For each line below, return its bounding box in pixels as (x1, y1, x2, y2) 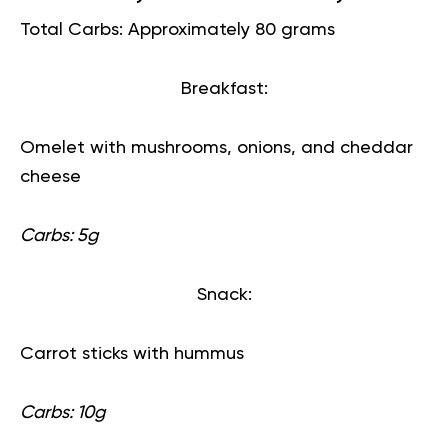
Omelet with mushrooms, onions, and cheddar (20, 139, 413, 157)
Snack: (196, 286, 252, 304)
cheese (20, 168, 81, 186)
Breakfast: (180, 80, 268, 98)
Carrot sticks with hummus (20, 345, 244, 363)
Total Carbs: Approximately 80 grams (20, 21, 335, 39)
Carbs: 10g (20, 404, 105, 422)
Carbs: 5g (20, 227, 98, 245)
